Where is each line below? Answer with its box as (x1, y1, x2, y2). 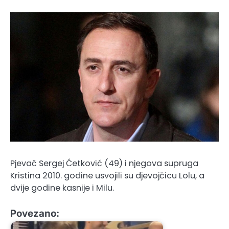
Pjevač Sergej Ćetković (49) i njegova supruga (10, 157, 198, 169)
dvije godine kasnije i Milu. (10, 181, 114, 194)
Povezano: (10, 207, 59, 219)
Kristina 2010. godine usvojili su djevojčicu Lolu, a (10, 169, 204, 181)
